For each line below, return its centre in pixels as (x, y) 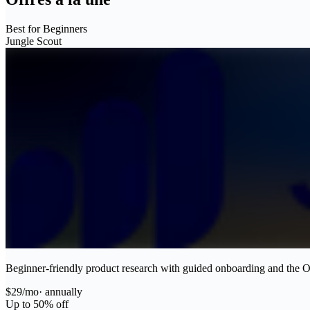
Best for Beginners (46, 28)
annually (64, 291)
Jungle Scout (34, 41)
